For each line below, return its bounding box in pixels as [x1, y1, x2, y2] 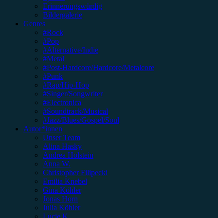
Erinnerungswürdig [43, 2, 102, 11]
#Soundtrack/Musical [43, 107, 108, 116]
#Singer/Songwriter [43, 90, 103, 98]
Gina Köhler [43, 186, 81, 195]
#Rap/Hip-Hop [43, 81, 89, 90]
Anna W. [43, 160, 71, 168]
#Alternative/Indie [43, 46, 98, 54]
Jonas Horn [43, 195, 78, 203]
